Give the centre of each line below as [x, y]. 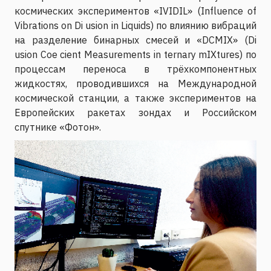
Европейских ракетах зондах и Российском [135, 112]
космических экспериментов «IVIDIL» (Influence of [135, 11]
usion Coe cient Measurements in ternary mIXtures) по [135, 54]
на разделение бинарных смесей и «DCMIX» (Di [135, 40]
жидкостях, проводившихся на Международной [135, 83]
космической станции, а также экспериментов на [135, 98]
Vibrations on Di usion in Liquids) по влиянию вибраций [135, 25]
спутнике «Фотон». [58, 127]
